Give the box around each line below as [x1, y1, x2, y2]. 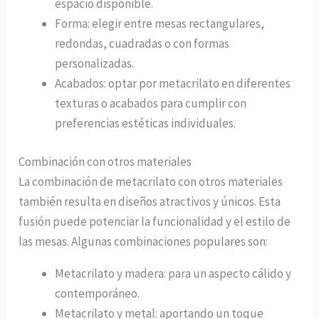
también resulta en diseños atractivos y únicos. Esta [19, 193, 281, 209]
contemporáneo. [55, 285, 140, 301]
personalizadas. [55, 56, 135, 72]
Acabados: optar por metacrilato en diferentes [55, 75, 291, 92]
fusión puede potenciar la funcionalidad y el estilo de [19, 213, 291, 229]
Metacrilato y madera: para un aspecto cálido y [55, 265, 292, 281]
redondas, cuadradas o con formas [55, 36, 230, 52]
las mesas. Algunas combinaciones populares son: [19, 233, 268, 249]
